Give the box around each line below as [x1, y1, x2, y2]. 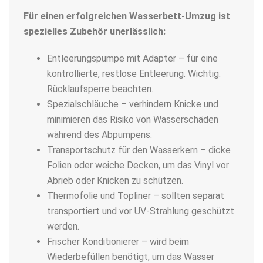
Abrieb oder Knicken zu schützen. [47, 174, 183, 186]
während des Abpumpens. [47, 129, 152, 140]
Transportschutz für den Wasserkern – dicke [47, 144, 231, 156]
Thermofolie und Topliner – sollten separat [47, 190, 224, 201]
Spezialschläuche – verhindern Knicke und [47, 98, 218, 110]
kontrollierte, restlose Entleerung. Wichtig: [47, 68, 221, 79]
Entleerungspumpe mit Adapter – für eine [47, 52, 218, 64]
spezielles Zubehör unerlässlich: [23, 25, 166, 37]
